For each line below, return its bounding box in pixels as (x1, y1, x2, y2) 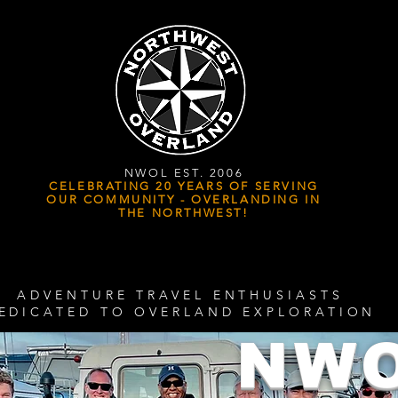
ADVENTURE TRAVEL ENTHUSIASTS (17, 287, 344, 304)
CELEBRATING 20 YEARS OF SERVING (49, 179, 319, 193)
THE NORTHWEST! (118, 206, 250, 219)
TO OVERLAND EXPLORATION (99, 304, 377, 321)
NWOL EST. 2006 (123, 166, 244, 179)
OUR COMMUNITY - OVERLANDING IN (46, 193, 322, 206)
